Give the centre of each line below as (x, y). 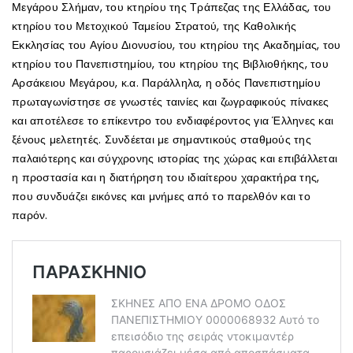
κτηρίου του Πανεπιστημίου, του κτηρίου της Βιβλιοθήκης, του (170, 63)
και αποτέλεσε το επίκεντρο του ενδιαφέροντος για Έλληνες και (173, 120)
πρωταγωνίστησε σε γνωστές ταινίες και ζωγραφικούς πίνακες (171, 101)
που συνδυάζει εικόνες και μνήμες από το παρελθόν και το (161, 196)
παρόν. (30, 215)
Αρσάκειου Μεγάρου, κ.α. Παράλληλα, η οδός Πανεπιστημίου (166, 82)
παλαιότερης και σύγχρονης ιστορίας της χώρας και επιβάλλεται (175, 158)
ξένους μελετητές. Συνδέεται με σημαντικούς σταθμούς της (162, 139)
